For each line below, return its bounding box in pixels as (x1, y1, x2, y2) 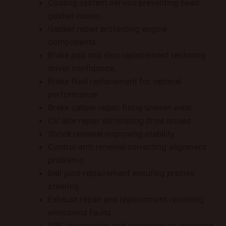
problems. (48, 155, 86, 165)
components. (48, 37, 98, 47)
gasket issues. (48, 11, 102, 21)
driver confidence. (48, 63, 116, 74)
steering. (48, 181, 81, 192)
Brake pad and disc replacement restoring (48, 50, 206, 61)
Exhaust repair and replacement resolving (48, 194, 204, 205)
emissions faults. (48, 207, 114, 218)
